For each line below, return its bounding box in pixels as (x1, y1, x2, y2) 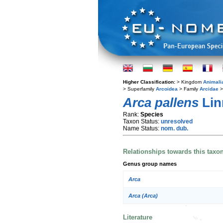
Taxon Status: (123, 118, 161, 125)
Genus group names (123, 160, 177, 167)
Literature (123, 213, 152, 221)
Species (140, 111, 163, 118)
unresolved (161, 118, 193, 125)
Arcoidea (156, 86, 178, 92)
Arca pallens (123, 95, 199, 110)
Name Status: (123, 125, 161, 132)
